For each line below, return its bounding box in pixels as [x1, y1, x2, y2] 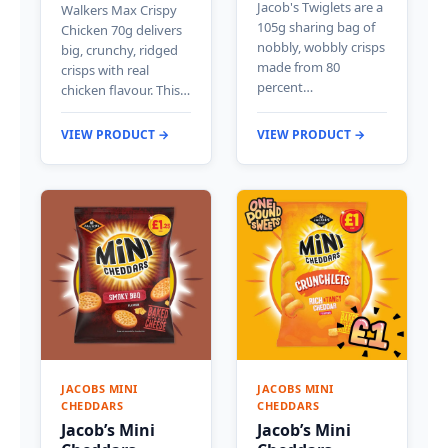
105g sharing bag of [257, 17, 375, 36]
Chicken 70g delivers [61, 20, 182, 39]
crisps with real [61, 60, 149, 79]
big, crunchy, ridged [61, 40, 178, 59]
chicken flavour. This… [61, 80, 190, 99]
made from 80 [257, 57, 340, 76]
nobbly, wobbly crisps [257, 37, 385, 56]
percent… [257, 77, 313, 96]
